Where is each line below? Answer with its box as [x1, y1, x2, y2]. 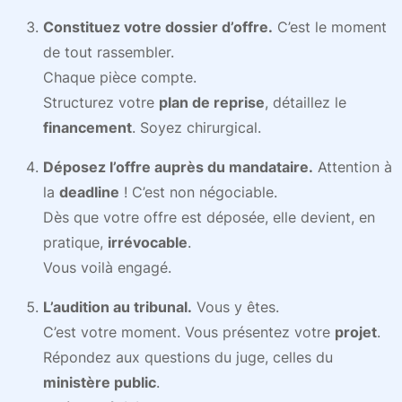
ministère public [43, 373, 156, 391]
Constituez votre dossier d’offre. [43, 18, 273, 36]
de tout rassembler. [43, 43, 174, 61]
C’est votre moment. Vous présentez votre [43, 323, 335, 341]
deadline [59, 183, 119, 201]
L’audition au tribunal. [43, 298, 192, 316]
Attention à [313, 158, 392, 176]
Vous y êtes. [192, 298, 279, 316]
